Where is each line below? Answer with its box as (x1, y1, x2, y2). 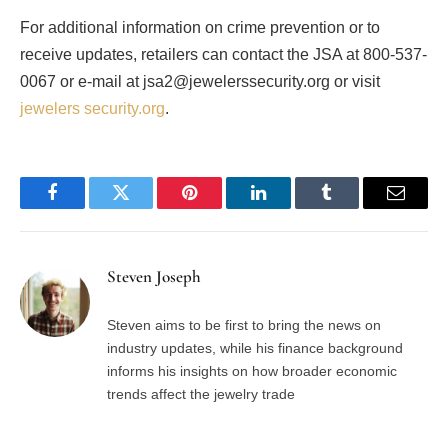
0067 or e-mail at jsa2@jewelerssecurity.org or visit (20, 73, 380, 91)
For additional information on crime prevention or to (20, 19, 380, 37)
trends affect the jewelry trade (107, 386, 295, 403)
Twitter (119, 198, 172, 217)
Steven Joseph (107, 266, 201, 288)
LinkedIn (256, 198, 323, 217)
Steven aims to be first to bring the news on (107, 317, 381, 334)
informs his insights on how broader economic (107, 363, 397, 380)
